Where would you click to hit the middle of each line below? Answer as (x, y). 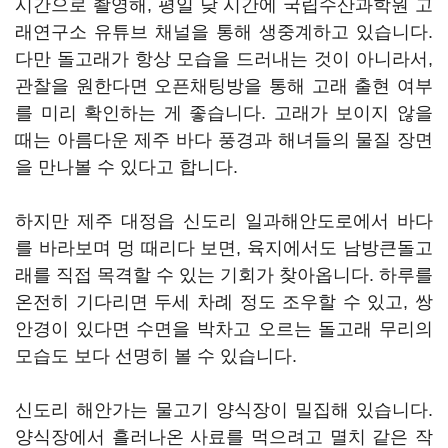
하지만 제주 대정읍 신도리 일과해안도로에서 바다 (224, 221)
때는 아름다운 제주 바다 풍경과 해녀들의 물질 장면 (224, 140)
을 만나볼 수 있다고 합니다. (129, 167)
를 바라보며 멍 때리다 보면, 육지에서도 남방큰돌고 (224, 248)
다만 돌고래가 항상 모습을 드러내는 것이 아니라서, (224, 59)
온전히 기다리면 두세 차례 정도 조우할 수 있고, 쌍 (224, 302)
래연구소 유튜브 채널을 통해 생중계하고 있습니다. (224, 32)
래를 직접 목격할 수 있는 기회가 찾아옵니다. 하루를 (224, 275)
